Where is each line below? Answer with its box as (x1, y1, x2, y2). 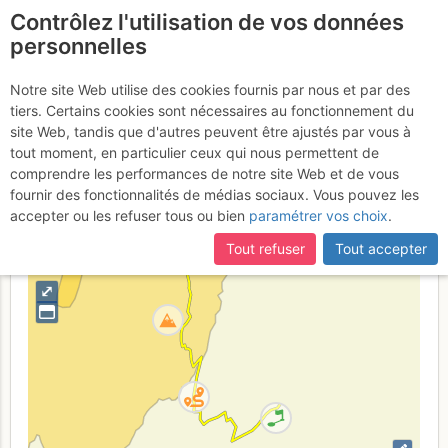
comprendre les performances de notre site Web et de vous (10, 165, 399, 182)
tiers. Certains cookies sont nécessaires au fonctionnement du (10, 102, 414, 119)
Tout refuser (225, 240, 305, 258)
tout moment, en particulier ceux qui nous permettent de (10, 144, 379, 161)
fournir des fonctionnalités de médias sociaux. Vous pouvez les (10, 186, 419, 203)
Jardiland (28, 104, 162, 141)
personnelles (10, 33, 147, 59)
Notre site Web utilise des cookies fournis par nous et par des (10, 81, 410, 98)
